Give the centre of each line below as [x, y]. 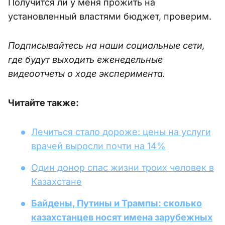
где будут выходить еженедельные [85, 60]
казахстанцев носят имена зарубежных [122, 217]
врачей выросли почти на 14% [98, 146]
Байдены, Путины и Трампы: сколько [117, 203]
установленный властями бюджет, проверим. [110, 17]
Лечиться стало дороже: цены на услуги [121, 132]
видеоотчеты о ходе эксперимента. [87, 74]
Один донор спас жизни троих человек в [123, 168]
